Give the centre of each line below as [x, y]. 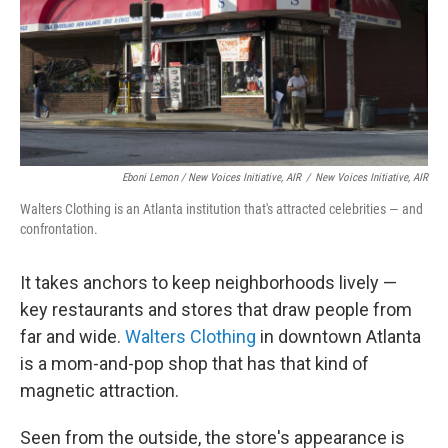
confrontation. [59, 229]
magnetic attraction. [99, 391]
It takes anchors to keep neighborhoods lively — [208, 283]
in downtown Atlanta [338, 337]
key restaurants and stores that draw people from [216, 310]
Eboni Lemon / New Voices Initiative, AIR [211, 178]
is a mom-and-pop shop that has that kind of [194, 364]
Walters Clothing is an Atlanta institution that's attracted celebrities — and [221, 209]
